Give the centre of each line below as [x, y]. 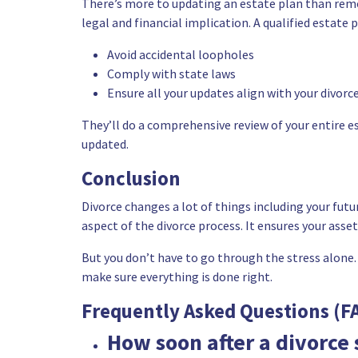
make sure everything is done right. [178, 276]
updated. [105, 144]
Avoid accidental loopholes [181, 54]
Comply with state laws [171, 74]
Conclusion [131, 178]
